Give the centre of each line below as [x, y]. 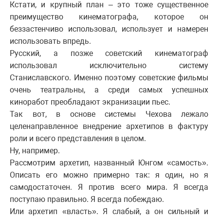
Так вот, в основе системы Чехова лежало [109, 114]
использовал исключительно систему [109, 65]
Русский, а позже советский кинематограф [109, 53]
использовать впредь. [50, 41]
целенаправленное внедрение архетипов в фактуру [109, 126]
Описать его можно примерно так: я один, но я [109, 175]
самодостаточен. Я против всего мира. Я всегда [109, 187]
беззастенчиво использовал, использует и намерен [109, 29]
